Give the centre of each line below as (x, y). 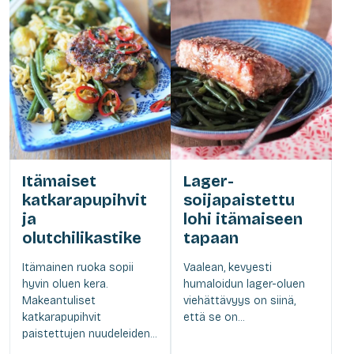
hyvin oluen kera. (65, 284)
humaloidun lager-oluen (244, 284)
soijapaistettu (239, 200)
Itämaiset (59, 181)
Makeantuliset (59, 300)
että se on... (214, 317)
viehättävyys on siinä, (239, 300)
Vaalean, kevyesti (228, 267)
